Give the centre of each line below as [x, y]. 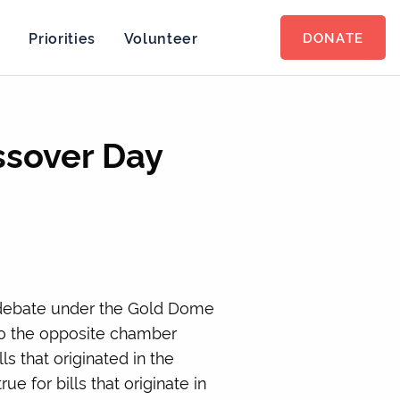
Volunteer [161, 37]
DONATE [333, 37]
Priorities [62, 37]
